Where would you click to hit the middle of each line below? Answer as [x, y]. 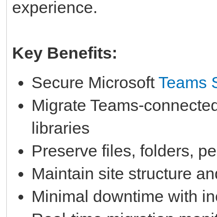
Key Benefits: [65, 53]
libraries [61, 128]
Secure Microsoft [95, 82]
